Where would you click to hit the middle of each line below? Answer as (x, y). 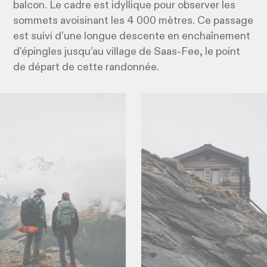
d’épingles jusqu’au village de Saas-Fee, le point (127, 52)
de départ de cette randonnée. (88, 68)
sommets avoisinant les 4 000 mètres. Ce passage (133, 21)
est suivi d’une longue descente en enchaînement (132, 37)
